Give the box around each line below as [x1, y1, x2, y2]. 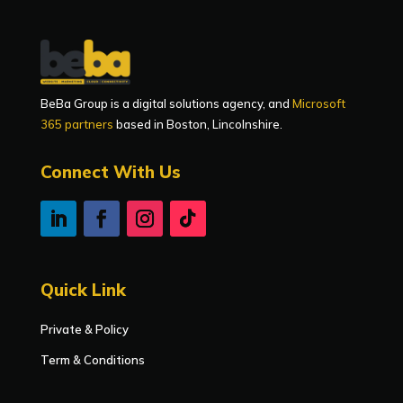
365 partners [40, 116, 113, 131]
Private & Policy [40, 321, 129, 336]
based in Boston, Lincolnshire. [112, 116, 282, 131]
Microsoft [291, 95, 345, 111]
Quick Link [40, 278, 126, 300]
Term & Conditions [40, 352, 145, 367]
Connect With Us [40, 160, 181, 183]
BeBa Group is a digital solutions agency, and [40, 95, 292, 111]
